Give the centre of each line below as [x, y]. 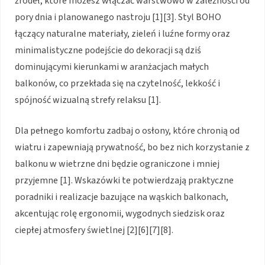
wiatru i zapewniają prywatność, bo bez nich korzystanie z [132, 147]
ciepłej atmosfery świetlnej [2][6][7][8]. [94, 230]
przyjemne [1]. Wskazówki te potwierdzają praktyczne [124, 180]
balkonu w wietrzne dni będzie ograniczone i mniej [117, 164]
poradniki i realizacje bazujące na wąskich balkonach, [122, 197]
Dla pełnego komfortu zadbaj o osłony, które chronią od [127, 130]
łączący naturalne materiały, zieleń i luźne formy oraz [122, 33]
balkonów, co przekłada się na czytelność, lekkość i [117, 83]
